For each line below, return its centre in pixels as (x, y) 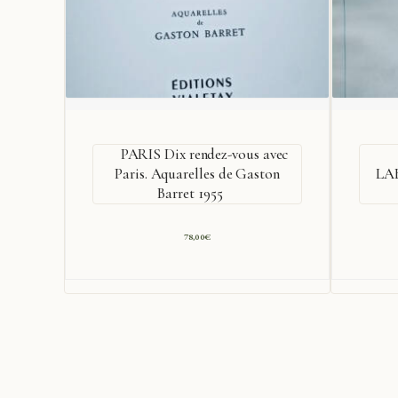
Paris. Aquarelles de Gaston (197, 174)
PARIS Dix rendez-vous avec (204, 154)
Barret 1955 (190, 193)
